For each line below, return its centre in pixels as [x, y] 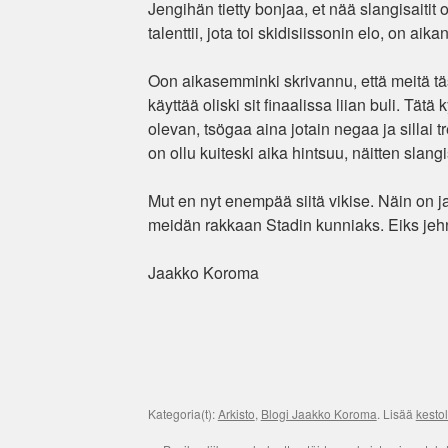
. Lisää [396, 413]
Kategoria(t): [182, 413]
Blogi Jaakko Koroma [318, 413]
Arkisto [236, 413]
